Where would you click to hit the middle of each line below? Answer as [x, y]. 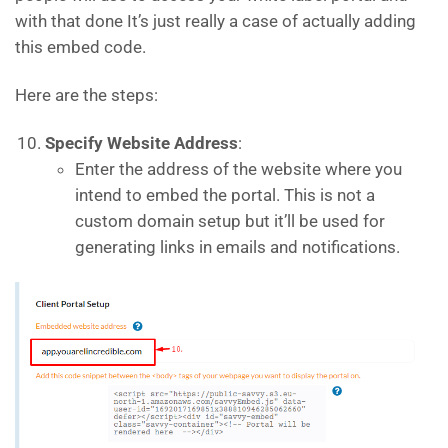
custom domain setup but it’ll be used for [230, 221]
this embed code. [80, 47]
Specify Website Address [141, 143]
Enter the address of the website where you [238, 169]
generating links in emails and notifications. [237, 247]
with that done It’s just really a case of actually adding [215, 21]
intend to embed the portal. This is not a [225, 195]
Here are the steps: [86, 95]
